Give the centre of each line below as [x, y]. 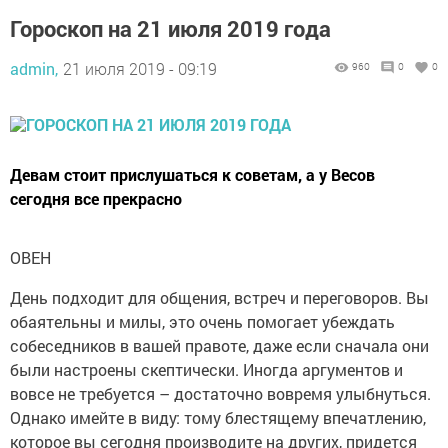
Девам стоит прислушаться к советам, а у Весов [192, 174]
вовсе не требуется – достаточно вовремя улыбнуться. [220, 393]
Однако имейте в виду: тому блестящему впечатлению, [218, 417]
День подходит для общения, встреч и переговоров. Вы [219, 297]
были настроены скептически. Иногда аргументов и [206, 369]
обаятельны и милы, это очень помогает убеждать [202, 321]
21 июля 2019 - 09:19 [140, 68]
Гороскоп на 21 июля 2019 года [170, 28]
